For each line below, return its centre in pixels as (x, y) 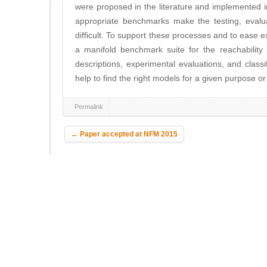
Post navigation (105, 124)
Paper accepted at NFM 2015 (128, 134)
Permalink (89, 107)
